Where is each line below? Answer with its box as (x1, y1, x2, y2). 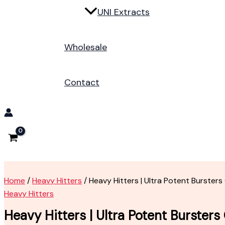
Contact (64, 76, 99, 89)
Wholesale (64, 41, 107, 54)
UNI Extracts (97, 6, 150, 19)
